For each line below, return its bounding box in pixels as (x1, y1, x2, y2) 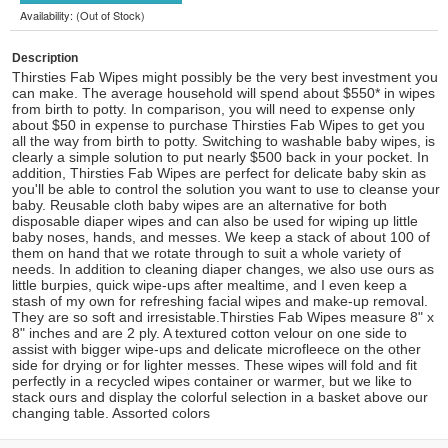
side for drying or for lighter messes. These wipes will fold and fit (12, 357, 417, 373)
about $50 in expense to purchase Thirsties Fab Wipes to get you (12, 117, 425, 133)
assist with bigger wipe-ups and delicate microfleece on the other (12, 341, 421, 357)
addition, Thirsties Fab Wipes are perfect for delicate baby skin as (12, 165, 426, 181)
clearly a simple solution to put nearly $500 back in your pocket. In (12, 149, 429, 165)
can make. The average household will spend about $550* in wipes (12, 85, 435, 101)
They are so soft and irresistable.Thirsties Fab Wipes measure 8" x (12, 309, 434, 325)
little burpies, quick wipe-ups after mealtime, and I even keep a (12, 277, 407, 293)
